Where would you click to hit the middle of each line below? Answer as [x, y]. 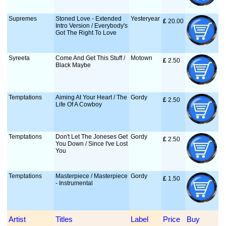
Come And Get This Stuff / [91, 58]
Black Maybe [73, 65]
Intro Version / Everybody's [92, 26]
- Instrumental [74, 183]
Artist [17, 219]
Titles [64, 219]
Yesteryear [146, 19]
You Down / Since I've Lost [92, 144]
